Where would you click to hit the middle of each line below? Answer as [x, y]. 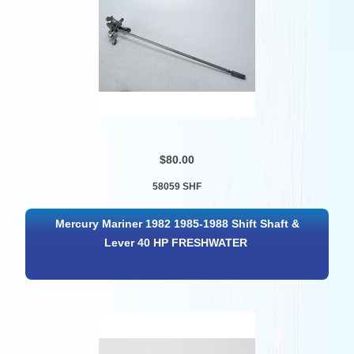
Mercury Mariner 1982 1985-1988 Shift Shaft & [178, 224]
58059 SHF [177, 186]
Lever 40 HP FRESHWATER [176, 243]
